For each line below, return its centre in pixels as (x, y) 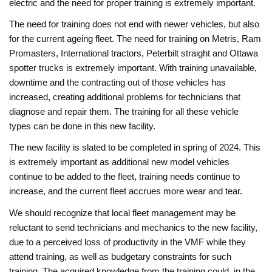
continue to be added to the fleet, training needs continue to (125, 177)
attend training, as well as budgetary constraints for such (121, 256)
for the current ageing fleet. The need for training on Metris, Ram (135, 38)
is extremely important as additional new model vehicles (120, 162)
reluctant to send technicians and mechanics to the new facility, (134, 227)
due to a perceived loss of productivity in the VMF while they (128, 242)
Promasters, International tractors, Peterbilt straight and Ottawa (134, 53)
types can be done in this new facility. (83, 126)
